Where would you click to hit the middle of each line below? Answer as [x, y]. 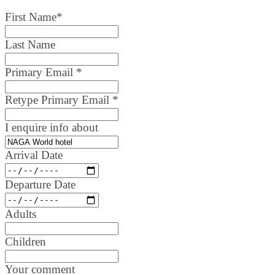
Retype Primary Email [59, 99]
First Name [31, 17]
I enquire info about [52, 127]
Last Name [30, 44]
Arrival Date [34, 155]
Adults [21, 214]
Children [25, 241]
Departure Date [40, 184]
